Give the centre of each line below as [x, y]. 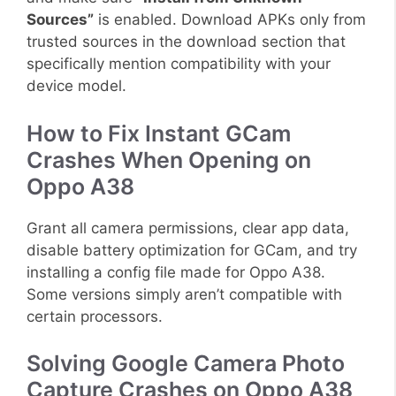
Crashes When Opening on [169, 160]
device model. [76, 86]
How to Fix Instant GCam [159, 133]
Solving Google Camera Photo [186, 364]
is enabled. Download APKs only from [230, 20]
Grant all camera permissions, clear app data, [188, 228]
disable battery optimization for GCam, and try [192, 250]
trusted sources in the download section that [186, 42]
